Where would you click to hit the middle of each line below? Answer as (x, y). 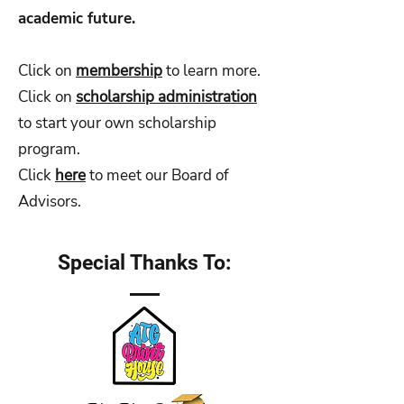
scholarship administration (166, 97)
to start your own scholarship (117, 124)
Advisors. (50, 202)
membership (119, 71)
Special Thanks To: (144, 263)
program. (51, 150)
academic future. (77, 19)
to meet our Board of (157, 176)
